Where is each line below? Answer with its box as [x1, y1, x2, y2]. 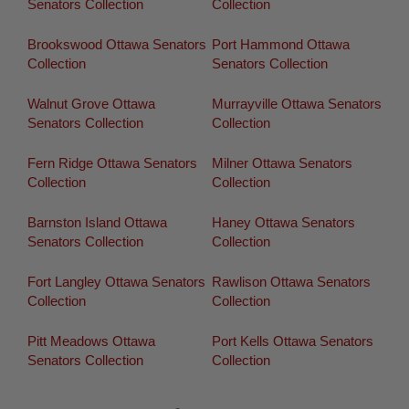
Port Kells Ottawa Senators [211, 333, 373, 350]
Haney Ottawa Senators [211, 215, 355, 231]
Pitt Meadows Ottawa [27, 333, 155, 350]
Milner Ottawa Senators [211, 155, 352, 172]
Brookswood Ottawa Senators [27, 37, 206, 53]
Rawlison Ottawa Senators [211, 274, 371, 290]
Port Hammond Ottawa [211, 37, 350, 53]
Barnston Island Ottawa [27, 215, 167, 231]
